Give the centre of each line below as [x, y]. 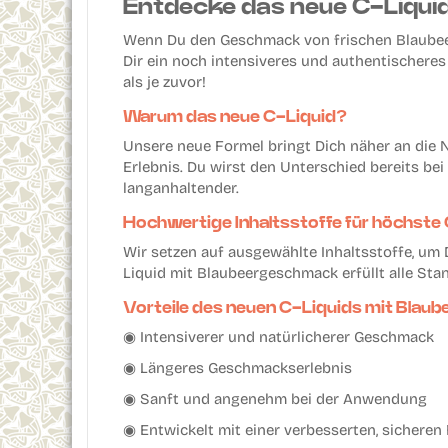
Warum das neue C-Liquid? [235, 116]
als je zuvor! [164, 82]
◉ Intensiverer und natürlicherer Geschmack [278, 337]
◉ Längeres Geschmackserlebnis [237, 368]
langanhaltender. [181, 188]
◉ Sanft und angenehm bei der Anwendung [275, 399]
